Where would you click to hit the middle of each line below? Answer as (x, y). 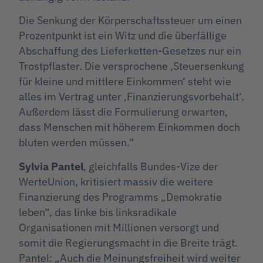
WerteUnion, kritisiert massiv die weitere (116, 181)
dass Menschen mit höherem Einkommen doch (129, 127)
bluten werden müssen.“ (77, 143)
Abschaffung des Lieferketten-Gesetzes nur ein (130, 51)
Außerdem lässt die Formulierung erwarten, (123, 112)
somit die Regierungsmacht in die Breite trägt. (128, 242)
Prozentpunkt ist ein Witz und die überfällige (123, 36)
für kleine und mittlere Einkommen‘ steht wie (125, 82)
